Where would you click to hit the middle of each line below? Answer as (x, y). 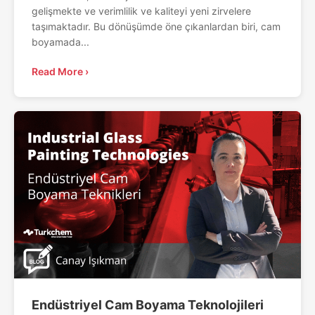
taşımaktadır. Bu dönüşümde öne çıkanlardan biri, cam (156, 26)
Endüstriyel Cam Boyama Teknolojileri (148, 304)
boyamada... (60, 41)
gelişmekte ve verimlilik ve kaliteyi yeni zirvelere (141, 11)
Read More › (60, 71)
